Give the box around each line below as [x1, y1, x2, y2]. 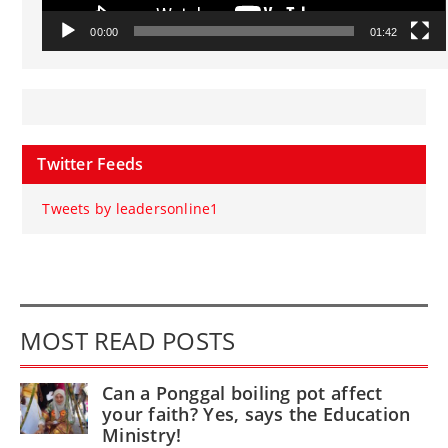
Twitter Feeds [37, 153, 144, 176]
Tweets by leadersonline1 [42, 199, 219, 219]
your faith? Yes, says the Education [102, 402, 411, 427]
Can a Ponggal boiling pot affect [102, 381, 383, 406]
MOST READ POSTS [20, 324, 236, 358]
